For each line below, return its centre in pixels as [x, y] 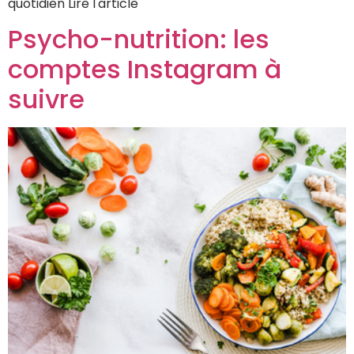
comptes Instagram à [145, 70]
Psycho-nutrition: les [139, 40]
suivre [46, 100]
